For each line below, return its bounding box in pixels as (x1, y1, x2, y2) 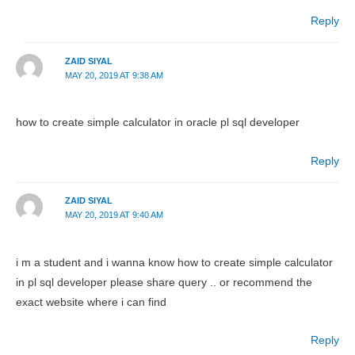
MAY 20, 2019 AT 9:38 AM (64, 70, 163, 80)
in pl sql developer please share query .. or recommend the (16, 276, 312, 288)
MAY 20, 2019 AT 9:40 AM (64, 210, 163, 220)
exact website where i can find (16, 296, 166, 308)
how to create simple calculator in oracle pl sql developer (16, 116, 300, 128)
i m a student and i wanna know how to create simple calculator (16, 256, 333, 269)
